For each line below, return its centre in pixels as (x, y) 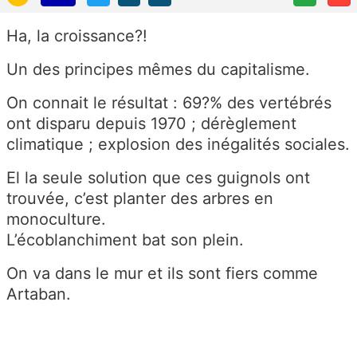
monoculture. (56, 220)
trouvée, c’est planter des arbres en (140, 199)
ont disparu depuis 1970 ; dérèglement (151, 124)
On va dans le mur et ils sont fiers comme (162, 274)
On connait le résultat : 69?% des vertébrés (169, 103)
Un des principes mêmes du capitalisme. (158, 70)
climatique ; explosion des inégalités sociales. (178, 145)
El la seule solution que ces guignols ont (158, 178)
